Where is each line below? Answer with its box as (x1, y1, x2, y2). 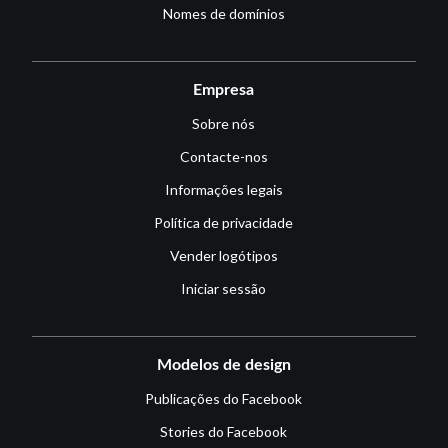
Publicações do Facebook (145, 389, 303, 407)
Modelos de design (156, 356, 291, 373)
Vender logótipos (169, 246, 278, 264)
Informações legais (164, 180, 283, 198)
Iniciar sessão (181, 279, 267, 297)
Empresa (193, 81, 255, 98)
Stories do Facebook (160, 422, 288, 440)
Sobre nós (192, 114, 256, 132)
